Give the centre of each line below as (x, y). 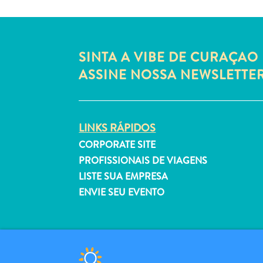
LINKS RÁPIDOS (117, 128)
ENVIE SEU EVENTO (122, 192)
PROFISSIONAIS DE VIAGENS (143, 161)
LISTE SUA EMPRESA (124, 176)
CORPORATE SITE (117, 145)
